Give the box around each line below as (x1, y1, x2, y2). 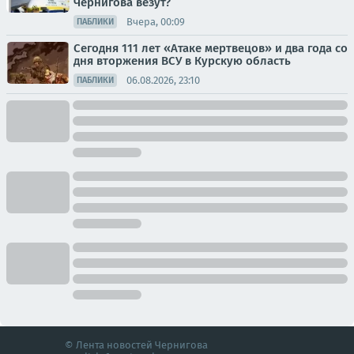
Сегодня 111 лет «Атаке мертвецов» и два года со (73, 41, 348, 55)
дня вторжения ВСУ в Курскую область (73, 54, 291, 68)
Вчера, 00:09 (126, 15, 185, 28)
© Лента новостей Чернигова (65, 339, 208, 351)
